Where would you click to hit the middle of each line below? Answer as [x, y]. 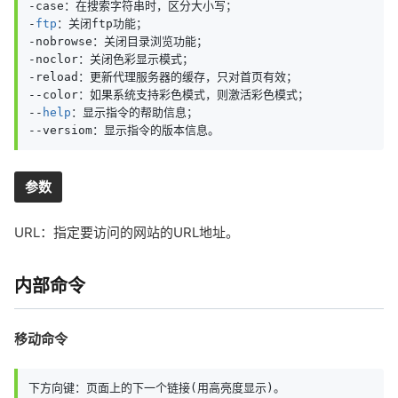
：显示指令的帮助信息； [135, 112]
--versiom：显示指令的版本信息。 [124, 130]
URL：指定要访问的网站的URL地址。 [127, 232]
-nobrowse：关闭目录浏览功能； [118, 41]
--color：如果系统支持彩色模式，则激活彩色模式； [169, 95]
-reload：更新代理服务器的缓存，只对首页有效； [163, 77]
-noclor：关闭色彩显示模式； [111, 59]
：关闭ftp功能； [102, 24]
